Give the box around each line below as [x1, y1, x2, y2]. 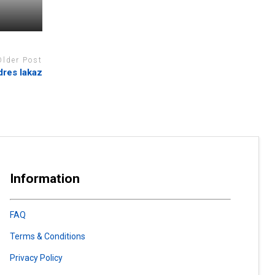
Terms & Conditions [9, 231, 85, 241]
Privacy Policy [9, 253, 63, 263]
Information [9, 171, 80, 186]
